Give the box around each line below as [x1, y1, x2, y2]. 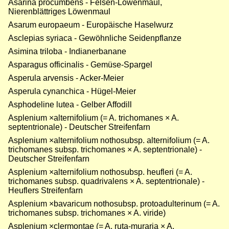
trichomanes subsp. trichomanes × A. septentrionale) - [8, 145, 202, 154]
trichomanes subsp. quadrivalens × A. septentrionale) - [8, 177, 204, 186]
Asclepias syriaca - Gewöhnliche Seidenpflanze [8, 34, 181, 43]
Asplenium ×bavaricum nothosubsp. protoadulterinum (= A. [8, 199, 220, 209]
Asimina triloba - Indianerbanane [8, 47, 126, 56]
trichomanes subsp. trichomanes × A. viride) [8, 209, 166, 218]
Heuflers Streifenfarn [8, 186, 83, 195]
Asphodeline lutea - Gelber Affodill [8, 100, 132, 109]
